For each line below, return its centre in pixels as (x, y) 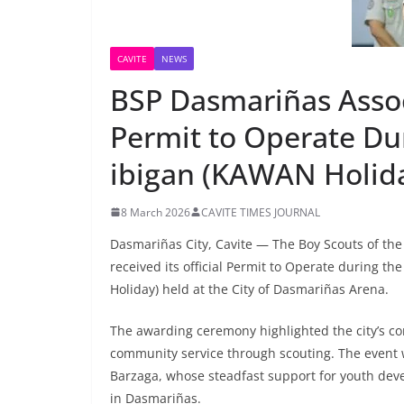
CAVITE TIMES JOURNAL (261, 212)
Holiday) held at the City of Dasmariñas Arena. (253, 289)
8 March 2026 (156, 212)
